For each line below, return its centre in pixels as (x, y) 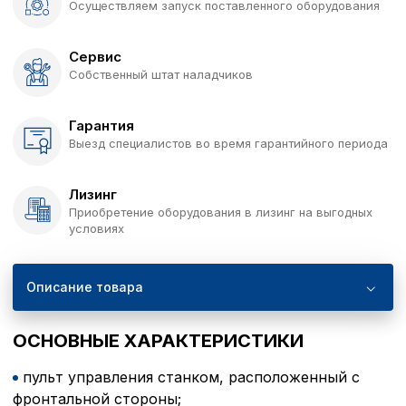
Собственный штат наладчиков (161, 74)
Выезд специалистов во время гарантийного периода (228, 143)
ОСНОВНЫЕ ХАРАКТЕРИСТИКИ (158, 340)
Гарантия (101, 125)
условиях (97, 228)
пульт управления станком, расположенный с (191, 377)
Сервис (95, 56)
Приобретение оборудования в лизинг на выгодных (221, 212)
